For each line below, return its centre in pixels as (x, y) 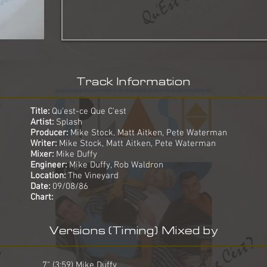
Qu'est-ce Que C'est (88, 111)
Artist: (42, 122)
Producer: (49, 133)
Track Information (133, 82)
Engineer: (49, 165)
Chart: (42, 197)
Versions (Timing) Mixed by (133, 231)
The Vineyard (93, 176)
